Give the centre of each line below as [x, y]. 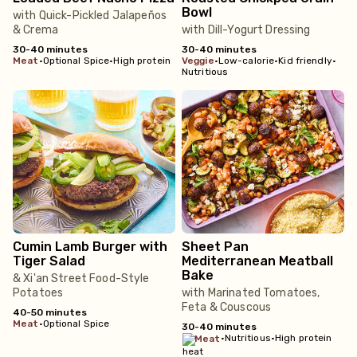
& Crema [35, 30]
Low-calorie [246, 61]
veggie [201, 61]
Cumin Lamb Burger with [90, 247]
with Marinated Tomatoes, [251, 293]
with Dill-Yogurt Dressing [246, 30]
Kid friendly [305, 61]
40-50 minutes [50, 312]
